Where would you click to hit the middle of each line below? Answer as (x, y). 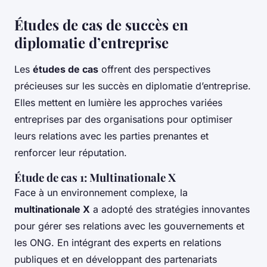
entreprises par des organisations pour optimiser (123, 119)
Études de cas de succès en (101, 25)
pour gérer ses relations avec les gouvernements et (129, 226)
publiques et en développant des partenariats (116, 260)
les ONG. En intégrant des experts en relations (118, 243)
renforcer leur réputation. (71, 153)
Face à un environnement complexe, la (101, 193)
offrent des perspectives (154, 69)
